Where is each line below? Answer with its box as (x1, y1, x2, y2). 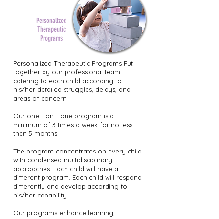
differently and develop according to (13, 182, 127, 190)
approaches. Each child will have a (13, 165, 118, 173)
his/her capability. (13, 191, 68, 199)
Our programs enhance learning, (13, 209, 115, 217)
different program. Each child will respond (13, 174, 142, 181)
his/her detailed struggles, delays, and (13, 86, 131, 93)
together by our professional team (13, 68, 120, 76)
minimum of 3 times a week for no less (13, 121, 132, 129)
